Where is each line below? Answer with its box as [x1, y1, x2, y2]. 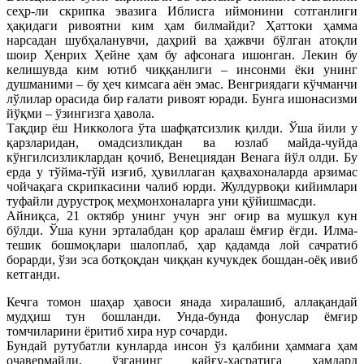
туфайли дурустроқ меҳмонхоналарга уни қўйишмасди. [6, 193, 316, 208]
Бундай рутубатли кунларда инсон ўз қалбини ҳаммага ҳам [6, 338, 357, 353]
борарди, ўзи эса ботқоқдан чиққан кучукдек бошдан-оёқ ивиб [6, 252, 357, 266]
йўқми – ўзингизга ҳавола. [6, 106, 154, 120]
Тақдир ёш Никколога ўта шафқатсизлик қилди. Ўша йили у [6, 120, 357, 135]
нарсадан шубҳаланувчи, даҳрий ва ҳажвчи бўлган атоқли [6, 32, 357, 47]
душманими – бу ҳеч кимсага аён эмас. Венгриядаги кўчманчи [6, 76, 357, 91]
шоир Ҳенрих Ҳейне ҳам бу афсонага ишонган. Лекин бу [6, 47, 357, 62]
